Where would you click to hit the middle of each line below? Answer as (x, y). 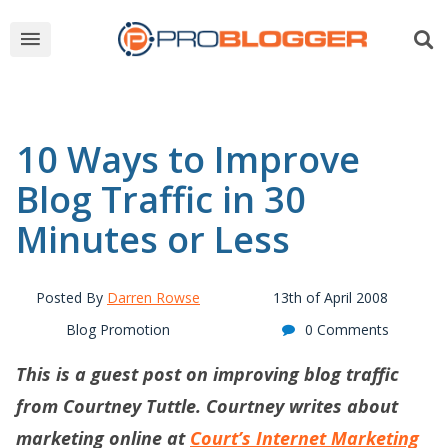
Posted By (71, 297)
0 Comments (346, 329)
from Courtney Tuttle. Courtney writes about (207, 406)
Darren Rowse (153, 297)
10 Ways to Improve (188, 159)
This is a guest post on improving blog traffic (207, 374)
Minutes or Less (153, 239)
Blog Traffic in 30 (161, 199)
